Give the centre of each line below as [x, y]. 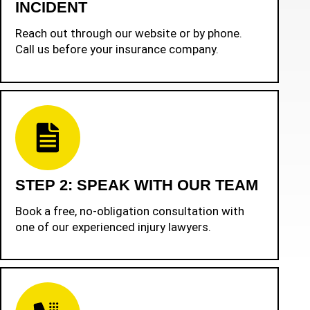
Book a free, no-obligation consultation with [130, 211]
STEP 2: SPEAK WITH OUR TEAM [137, 185]
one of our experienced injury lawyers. [113, 227]
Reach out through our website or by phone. [129, 34]
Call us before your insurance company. [117, 49]
